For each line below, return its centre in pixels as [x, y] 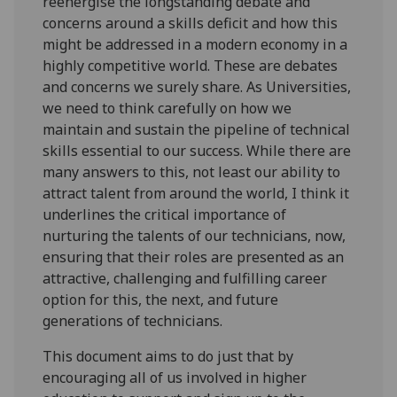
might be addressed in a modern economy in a [195, 45]
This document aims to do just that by [168, 357]
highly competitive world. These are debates [191, 66]
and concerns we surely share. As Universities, [197, 87]
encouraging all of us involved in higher [175, 378]
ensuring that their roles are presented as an [194, 257]
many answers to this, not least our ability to [192, 172]
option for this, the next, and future [161, 300]
